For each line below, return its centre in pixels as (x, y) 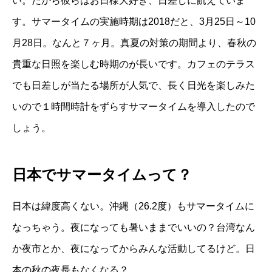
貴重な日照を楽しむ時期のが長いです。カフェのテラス (134, 64)
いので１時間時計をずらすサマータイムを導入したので (134, 106)
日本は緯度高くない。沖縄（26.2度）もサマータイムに (133, 206)
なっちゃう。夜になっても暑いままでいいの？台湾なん (134, 227)
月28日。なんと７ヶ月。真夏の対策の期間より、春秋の (134, 42)
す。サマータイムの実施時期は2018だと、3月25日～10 (134, 21)
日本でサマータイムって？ (102, 174)
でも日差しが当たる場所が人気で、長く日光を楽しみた (134, 85)
